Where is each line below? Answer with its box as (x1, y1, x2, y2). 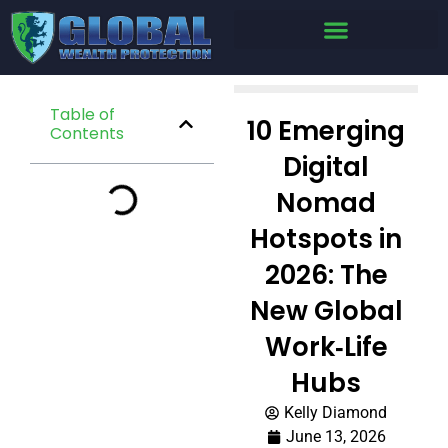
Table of (50, 103, 115, 127)
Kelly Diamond (284, 403, 387, 423)
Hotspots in (250, 221, 402, 258)
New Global (249, 293, 403, 330)
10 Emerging (247, 113, 405, 150)
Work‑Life (264, 329, 388, 366)
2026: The (264, 257, 388, 294)
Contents (50, 122, 124, 146)
